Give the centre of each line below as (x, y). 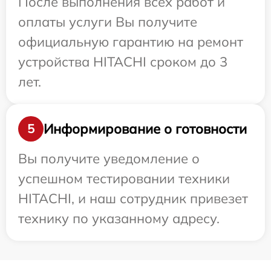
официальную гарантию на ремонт (131, 42)
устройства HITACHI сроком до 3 (123, 62)
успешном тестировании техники (124, 178)
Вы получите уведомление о (109, 158)
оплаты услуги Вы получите (108, 22)
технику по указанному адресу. (119, 218)
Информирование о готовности (145, 129)
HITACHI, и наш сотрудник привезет (133, 198)
